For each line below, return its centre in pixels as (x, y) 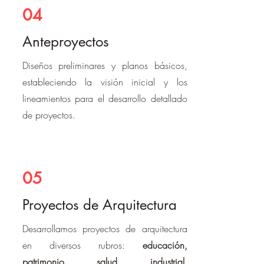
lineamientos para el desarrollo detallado (105, 98)
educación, (165, 245)
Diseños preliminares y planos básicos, (105, 65)
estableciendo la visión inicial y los (105, 82)
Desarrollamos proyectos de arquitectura (105, 229)
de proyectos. (49, 115)
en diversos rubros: (82, 245)
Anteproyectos (65, 42)
